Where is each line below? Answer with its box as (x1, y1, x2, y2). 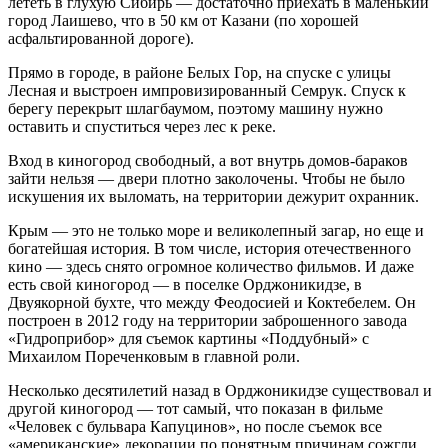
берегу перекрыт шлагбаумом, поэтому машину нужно (8, 99, 383, 117)
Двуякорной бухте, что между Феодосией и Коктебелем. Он (8, 293, 416, 311)
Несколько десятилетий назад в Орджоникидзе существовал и (8, 381, 432, 399)
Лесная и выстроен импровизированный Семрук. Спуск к (8, 81, 406, 99)
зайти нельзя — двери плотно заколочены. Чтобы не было (8, 169, 405, 187)
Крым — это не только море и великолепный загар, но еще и (8, 221, 424, 239)
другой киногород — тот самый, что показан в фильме (8, 399, 383, 417)
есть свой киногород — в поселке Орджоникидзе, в (8, 275, 362, 293)
